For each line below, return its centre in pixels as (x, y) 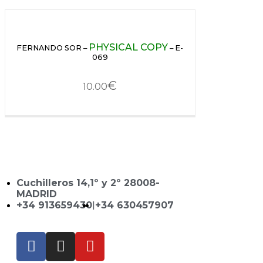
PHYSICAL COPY (129, 48)
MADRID (37, 194)
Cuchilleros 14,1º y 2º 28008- (88, 183)
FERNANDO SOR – (53, 48)
